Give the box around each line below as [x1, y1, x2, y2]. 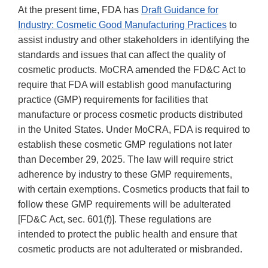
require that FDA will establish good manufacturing [18, 80, 232, 90]
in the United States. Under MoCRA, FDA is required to [18, 124, 250, 135]
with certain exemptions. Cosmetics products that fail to [18, 184, 249, 195]
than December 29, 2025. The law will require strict [18, 154, 233, 165]
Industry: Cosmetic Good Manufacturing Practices [18, 20, 227, 31]
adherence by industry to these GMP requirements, [18, 169, 232, 180]
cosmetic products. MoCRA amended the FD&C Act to [18, 65, 246, 75]
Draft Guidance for [141, 5, 218, 16]
